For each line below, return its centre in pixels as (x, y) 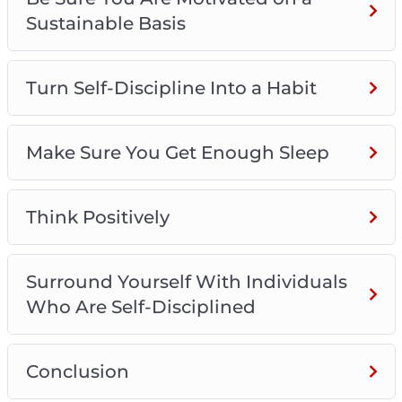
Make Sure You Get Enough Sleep (177, 152)
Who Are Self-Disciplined (140, 306)
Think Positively (97, 217)
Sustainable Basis (105, 23)
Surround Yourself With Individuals (186, 281)
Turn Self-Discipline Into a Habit (171, 87)
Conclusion (77, 371)
